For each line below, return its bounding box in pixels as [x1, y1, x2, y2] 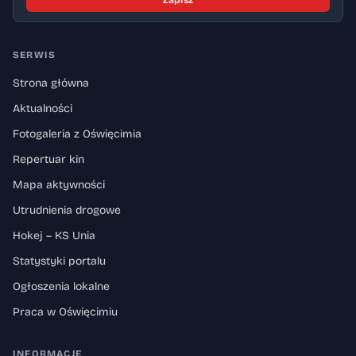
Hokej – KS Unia [13, 229, 95, 242]
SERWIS [13, 49, 56, 60]
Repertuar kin [13, 153, 84, 166]
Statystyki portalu [13, 254, 106, 268]
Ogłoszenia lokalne [13, 280, 110, 293]
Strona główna [13, 76, 89, 90]
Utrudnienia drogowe [13, 203, 121, 217]
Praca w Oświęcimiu [13, 305, 118, 319]
